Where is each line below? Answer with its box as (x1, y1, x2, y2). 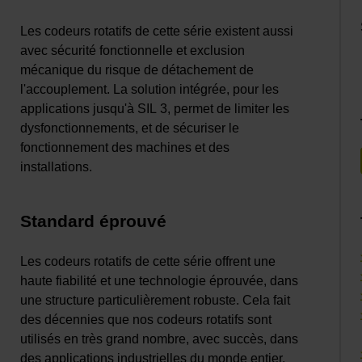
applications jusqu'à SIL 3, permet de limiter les (20, 102, 290, 116)
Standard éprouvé (20, 212, 167, 231)
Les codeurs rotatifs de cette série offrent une (20, 255, 276, 269)
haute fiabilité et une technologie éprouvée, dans (20, 274, 299, 288)
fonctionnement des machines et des (20, 141, 230, 155)
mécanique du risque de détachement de (20, 63, 255, 78)
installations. (20, 160, 93, 175)
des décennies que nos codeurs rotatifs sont (20, 313, 272, 327)
